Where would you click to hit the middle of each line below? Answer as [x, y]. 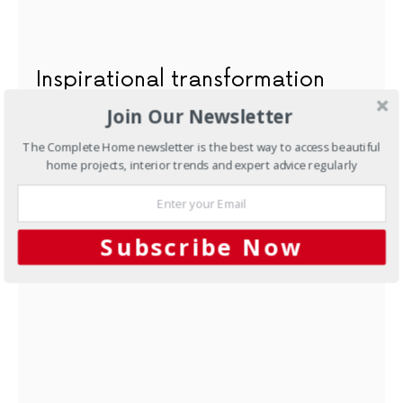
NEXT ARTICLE [79, 173]
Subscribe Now [201, 246]
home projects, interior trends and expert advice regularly [202, 164]
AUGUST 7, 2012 [74, 115]
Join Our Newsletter [200, 116]
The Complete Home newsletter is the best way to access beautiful [202, 147]
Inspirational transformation [180, 80]
